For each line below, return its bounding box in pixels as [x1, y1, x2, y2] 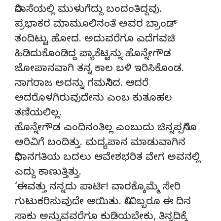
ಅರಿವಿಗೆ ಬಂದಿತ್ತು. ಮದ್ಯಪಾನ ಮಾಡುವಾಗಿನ [15, 137, 185, 150]
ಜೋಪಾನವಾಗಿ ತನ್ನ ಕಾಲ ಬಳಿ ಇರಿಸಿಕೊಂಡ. [15, 63, 184, 76]
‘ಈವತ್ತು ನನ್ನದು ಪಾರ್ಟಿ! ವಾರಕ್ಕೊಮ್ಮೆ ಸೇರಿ [15, 181, 181, 195]
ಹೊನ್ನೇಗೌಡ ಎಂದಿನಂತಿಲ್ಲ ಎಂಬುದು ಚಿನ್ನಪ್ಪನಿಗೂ [15, 122, 197, 136]
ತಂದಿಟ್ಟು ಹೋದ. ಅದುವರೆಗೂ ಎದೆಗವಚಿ [15, 33, 175, 47]
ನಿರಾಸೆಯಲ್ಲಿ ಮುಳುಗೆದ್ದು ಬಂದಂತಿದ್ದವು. [15, 3, 162, 17]
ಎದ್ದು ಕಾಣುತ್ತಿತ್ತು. [15, 166, 81, 180]
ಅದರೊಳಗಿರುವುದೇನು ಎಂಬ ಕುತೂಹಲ [15, 92, 172, 106]
